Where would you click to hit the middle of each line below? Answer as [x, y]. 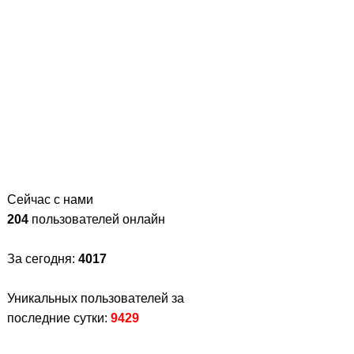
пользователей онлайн [97, 219]
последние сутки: [59, 318]
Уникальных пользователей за [96, 298]
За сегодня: [43, 259]
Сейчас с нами [50, 200]
